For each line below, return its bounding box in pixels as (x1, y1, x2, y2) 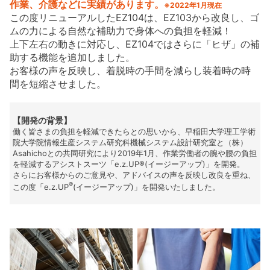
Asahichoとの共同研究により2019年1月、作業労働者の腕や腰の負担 (12, 148, 257, 158)
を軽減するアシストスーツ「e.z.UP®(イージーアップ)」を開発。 (12, 159, 253, 169)
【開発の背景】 (12, 115, 72, 125)
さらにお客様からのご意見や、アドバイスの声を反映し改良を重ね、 (12, 169, 256, 180)
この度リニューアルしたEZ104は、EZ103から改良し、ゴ (10, 11, 260, 24)
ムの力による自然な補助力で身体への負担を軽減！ (10, 24, 232, 37)
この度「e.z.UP (12, 182, 69, 192)
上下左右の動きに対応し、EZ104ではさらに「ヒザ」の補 (10, 37, 260, 50)
